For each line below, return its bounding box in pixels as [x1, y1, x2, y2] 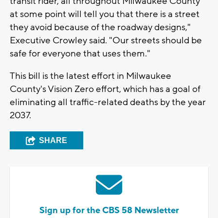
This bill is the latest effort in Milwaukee [10, 70, 171, 82]
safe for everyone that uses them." [10, 47, 150, 59]
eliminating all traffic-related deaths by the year [10, 96, 206, 108]
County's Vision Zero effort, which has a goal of [10, 83, 200, 95]
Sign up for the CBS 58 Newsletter [39, 204, 179, 216]
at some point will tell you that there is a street [10, 8, 200, 20]
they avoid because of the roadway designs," [10, 21, 191, 33]
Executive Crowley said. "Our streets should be [10, 34, 202, 46]
